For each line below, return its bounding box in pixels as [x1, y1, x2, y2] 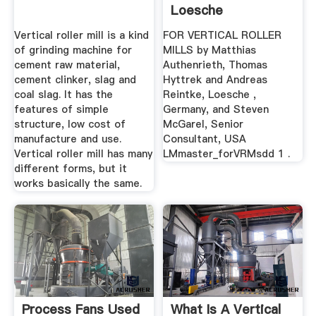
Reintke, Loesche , [163, 87, 257, 102]
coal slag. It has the [13, 87, 113, 102]
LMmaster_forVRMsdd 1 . [163, 146, 291, 161]
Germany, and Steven [163, 102, 269, 116]
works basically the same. [13, 176, 142, 190]
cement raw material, [13, 57, 120, 72]
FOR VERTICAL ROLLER [163, 28, 282, 42]
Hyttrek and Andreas [163, 72, 268, 87]
